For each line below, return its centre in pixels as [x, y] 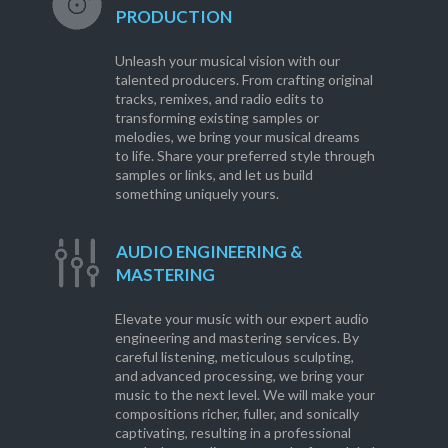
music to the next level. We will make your [244, 395]
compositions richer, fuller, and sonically [236, 414]
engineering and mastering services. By [236, 338]
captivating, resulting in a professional [232, 433]
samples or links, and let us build [213, 175]
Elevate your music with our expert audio [241, 319]
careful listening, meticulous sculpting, [234, 357]
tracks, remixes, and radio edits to [219, 99]
